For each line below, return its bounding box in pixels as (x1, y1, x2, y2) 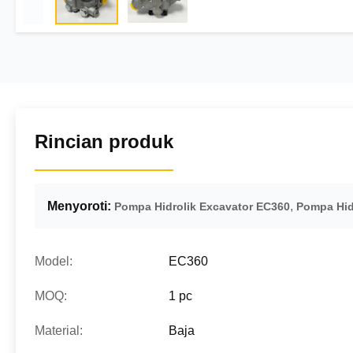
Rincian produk (35, 131, 173, 152)
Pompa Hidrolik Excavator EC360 (114, 200, 290, 213)
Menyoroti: (47, 199, 111, 213)
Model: (35, 255, 72, 268)
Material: (35, 324, 83, 337)
